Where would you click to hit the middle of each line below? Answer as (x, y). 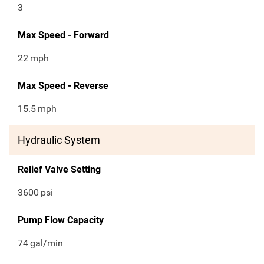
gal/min (47, 243)
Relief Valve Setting (59, 170)
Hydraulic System (59, 140)
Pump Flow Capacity (61, 220)
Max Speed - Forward (63, 35)
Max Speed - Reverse (63, 86)
